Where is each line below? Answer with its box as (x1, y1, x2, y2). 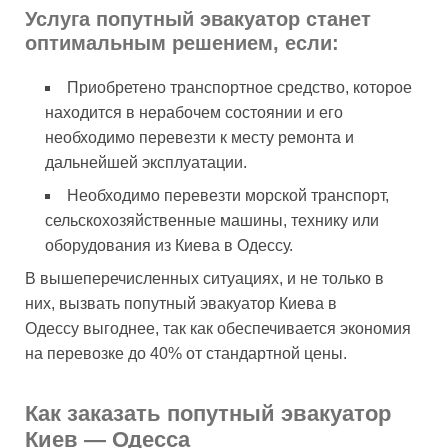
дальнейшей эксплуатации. (45, 153, 247, 171)
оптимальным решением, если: (25, 31, 339, 54)
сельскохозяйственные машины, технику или (45, 211, 379, 229)
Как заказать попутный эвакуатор (25, 400, 391, 426)
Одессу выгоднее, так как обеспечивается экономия (25, 319, 411, 337)
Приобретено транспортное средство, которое (67, 78, 412, 96)
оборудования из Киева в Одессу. (45, 236, 293, 254)
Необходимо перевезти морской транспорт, (67, 186, 389, 204)
